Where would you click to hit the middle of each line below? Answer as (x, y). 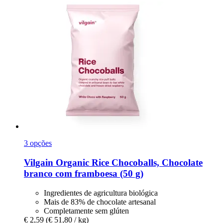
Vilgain (39, 163)
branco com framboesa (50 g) (84, 174)
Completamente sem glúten (86, 211)
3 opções (38, 143)
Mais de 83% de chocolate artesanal (100, 202)
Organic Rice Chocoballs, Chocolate (128, 163)
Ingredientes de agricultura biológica (101, 193)
